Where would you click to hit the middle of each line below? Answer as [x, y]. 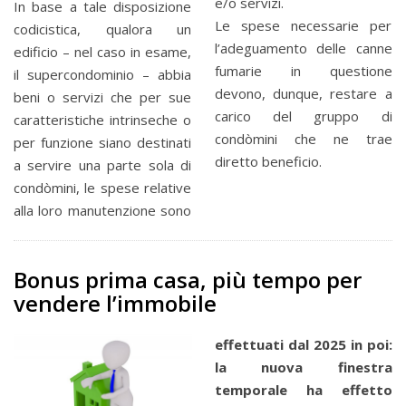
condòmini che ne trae [303, 138]
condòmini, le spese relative [102, 188]
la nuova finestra [303, 367]
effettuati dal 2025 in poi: [303, 345]
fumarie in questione [303, 70]
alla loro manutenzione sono [102, 211]
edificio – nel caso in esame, [102, 52]
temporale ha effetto [303, 390]
